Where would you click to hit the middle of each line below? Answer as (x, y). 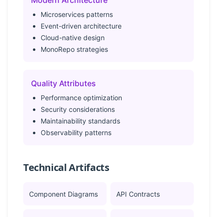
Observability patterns (76, 132)
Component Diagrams (63, 194)
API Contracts (138, 194)
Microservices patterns (77, 14)
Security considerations (78, 109)
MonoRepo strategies (74, 49)
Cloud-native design (73, 38)
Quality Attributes (63, 83)
